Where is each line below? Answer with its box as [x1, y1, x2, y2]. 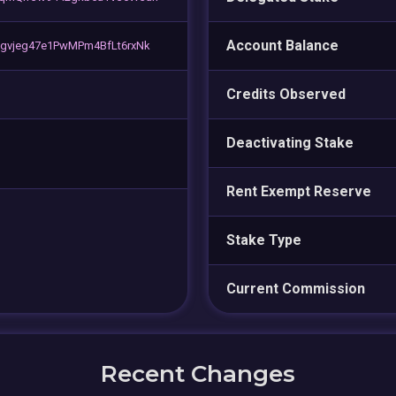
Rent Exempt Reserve [226, 182, 371, 200]
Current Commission [226, 279, 365, 297]
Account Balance [226, 36, 339, 54]
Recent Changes [101, 359, 295, 388]
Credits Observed [226, 85, 346, 103]
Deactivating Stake [226, 133, 354, 151]
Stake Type [226, 231, 301, 248]
